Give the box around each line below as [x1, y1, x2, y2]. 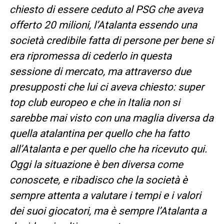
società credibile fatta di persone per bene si [9, 34, 213, 46]
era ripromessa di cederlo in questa [9, 49, 171, 62]
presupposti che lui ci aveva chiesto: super [9, 80, 204, 93]
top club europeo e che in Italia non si [9, 96, 180, 108]
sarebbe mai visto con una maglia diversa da [9, 111, 213, 124]
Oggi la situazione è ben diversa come [9, 158, 183, 170]
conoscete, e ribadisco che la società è [9, 173, 187, 186]
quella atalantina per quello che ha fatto [9, 127, 189, 139]
